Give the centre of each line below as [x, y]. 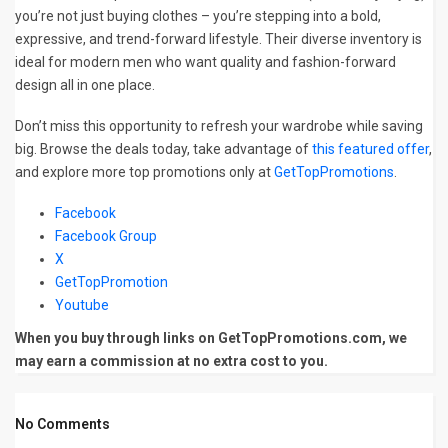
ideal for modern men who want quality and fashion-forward [205, 62]
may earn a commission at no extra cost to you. [171, 361]
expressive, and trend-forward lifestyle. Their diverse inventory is [218, 39]
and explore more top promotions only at [144, 172]
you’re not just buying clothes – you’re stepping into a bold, [198, 16]
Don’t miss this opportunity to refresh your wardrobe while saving [219, 126]
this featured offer [370, 149]
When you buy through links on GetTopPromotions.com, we [211, 338]
